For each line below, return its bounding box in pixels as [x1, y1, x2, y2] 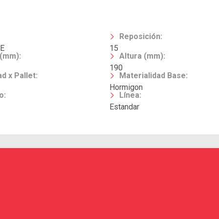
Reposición [119, 32, 160, 41]
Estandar [109, 102, 139, 111]
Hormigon [109, 83, 143, 92]
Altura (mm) [119, 51, 163, 61]
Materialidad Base [119, 71, 186, 80]
